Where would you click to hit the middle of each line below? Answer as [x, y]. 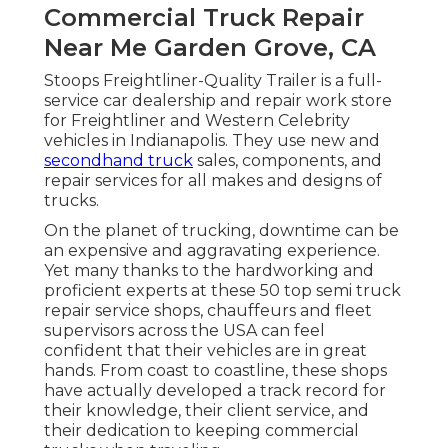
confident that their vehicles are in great [205, 351]
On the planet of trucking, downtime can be [221, 231]
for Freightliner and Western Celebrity [197, 121]
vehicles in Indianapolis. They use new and [212, 141]
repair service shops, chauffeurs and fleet [208, 311]
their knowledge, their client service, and [206, 411]
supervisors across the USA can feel [184, 331]
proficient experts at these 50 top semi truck [222, 291]
